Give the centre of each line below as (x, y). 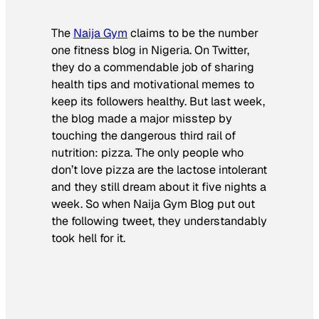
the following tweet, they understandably (159, 221)
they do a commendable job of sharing (153, 67)
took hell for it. (88, 238)
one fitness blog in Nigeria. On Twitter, (150, 50)
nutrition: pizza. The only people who (147, 152)
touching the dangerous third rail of (143, 135)
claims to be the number (193, 33)
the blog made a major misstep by (142, 118)
